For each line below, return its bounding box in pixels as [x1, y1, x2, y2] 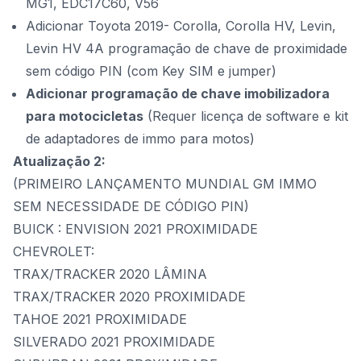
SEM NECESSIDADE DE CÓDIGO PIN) [13, 198, 249, 214]
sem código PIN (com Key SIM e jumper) [26, 63, 276, 79]
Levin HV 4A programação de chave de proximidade [26, 40, 347, 56]
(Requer [143, 108, 201, 124]
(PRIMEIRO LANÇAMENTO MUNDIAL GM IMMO [13, 176, 317, 192]
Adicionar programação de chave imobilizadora [26, 85, 330, 102]
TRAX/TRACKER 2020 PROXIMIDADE [13, 288, 246, 305]
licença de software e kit [201, 108, 348, 124]
